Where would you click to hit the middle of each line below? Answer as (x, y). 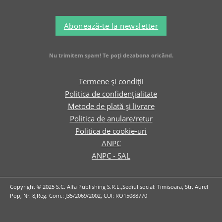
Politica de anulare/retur (111, 119)
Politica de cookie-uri (111, 131)
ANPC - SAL (111, 156)
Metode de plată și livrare (111, 106)
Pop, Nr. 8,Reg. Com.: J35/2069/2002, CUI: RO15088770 (79, 196)
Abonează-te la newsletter (111, 26)
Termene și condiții (111, 82)
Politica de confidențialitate (111, 94)
